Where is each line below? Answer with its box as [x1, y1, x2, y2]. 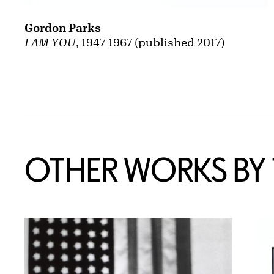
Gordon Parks [24, 21, 101, 34]
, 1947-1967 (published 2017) [76, 36, 224, 49]
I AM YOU [24, 36, 76, 49]
